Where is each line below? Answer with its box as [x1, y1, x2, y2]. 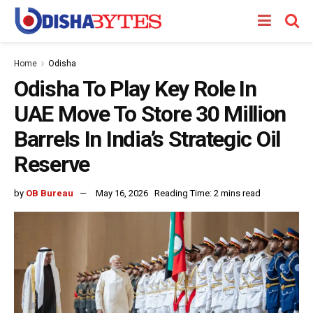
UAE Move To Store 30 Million [14, 101, 286, 127]
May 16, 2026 [96, 187, 148, 198]
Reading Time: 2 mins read [154, 187, 261, 198]
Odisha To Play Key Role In [14, 75, 256, 102]
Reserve [14, 151, 90, 177]
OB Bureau [26, 187, 73, 198]
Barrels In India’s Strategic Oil [14, 126, 281, 152]
